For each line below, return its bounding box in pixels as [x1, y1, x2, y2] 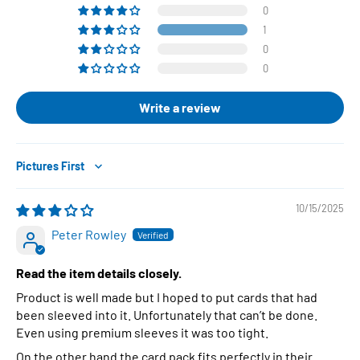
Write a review [139, 99, 221, 115]
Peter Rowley [51, 226, 126, 242]
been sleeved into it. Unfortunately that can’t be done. [16, 306, 317, 322]
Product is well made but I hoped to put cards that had [16, 288, 317, 305]
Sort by [15, 165, 55, 181]
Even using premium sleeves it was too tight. [16, 324, 268, 340]
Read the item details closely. [16, 264, 182, 280]
